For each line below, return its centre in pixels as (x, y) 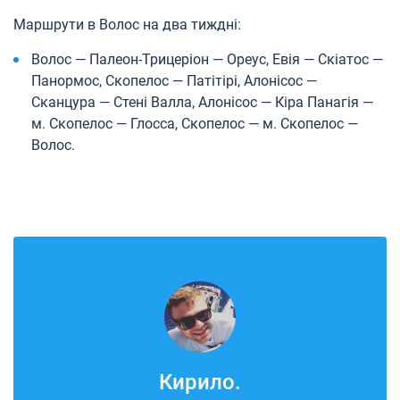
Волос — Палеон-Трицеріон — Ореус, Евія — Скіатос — (207, 59)
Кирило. (200, 382)
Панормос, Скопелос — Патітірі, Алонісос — (174, 80)
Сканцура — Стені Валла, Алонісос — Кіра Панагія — (202, 102)
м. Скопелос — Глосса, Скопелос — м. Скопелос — (195, 123)
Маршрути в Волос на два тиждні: (127, 24)
